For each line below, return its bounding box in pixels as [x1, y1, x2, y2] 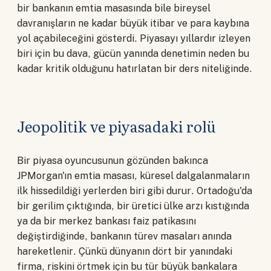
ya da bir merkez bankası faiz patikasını [17, 215, 196, 227]
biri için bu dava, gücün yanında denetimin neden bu [17, 47, 249, 59]
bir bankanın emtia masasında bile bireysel [17, 2, 211, 14]
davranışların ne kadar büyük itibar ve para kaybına [17, 17, 249, 29]
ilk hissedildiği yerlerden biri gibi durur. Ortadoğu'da [17, 185, 252, 197]
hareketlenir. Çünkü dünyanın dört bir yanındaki [17, 246, 232, 258]
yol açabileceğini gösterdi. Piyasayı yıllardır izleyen [17, 32, 250, 44]
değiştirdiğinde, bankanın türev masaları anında [17, 230, 232, 243]
